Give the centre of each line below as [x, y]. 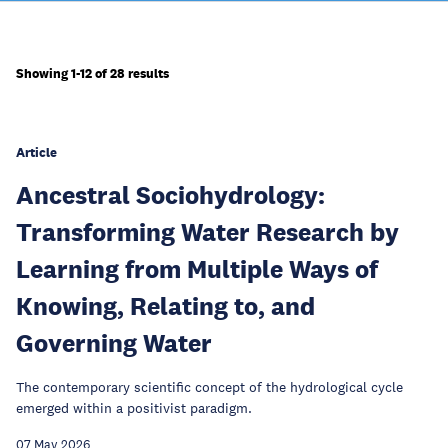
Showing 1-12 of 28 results [92, 73]
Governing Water [114, 342]
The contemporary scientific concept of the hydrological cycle [209, 387]
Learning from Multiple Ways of [197, 268]
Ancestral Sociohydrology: [170, 194]
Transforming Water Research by [207, 231]
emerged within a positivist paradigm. [134, 408]
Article [36, 152]
